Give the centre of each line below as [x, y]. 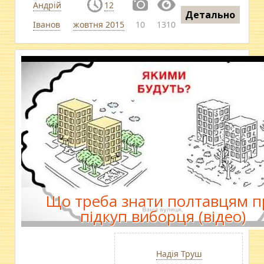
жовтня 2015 [99, 24]
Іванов [46, 24]
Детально [210, 14]
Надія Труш [179, 253]
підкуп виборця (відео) [163, 216]
